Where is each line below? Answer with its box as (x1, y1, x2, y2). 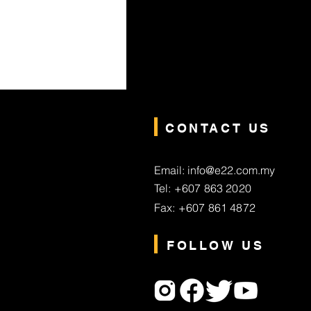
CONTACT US (165, 121, 271, 135)
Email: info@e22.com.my (154, 163, 275, 177)
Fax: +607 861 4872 (154, 201, 255, 215)
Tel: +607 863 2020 (154, 181, 251, 195)
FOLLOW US (167, 238, 264, 253)
